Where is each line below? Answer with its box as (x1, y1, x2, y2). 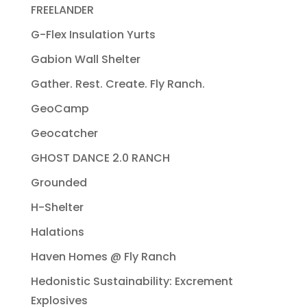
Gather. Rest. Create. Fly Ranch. (30, 76, 205, 93)
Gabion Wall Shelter (30, 51, 140, 68)
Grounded (30, 175, 87, 191)
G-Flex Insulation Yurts (30, 27, 156, 43)
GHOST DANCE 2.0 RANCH (30, 150, 170, 167)
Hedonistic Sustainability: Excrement (30, 273, 233, 290)
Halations (30, 224, 84, 241)
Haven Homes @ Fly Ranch (30, 249, 176, 265)
